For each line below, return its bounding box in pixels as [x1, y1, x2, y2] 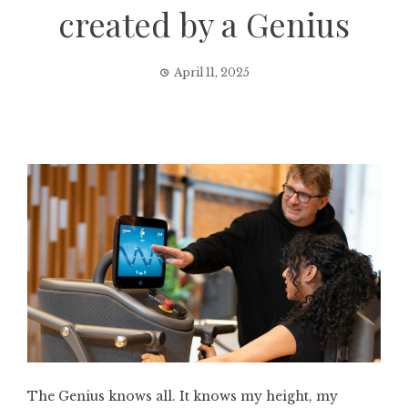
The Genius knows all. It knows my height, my [27, 388, 338, 405]
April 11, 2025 [173, 66, 250, 79]
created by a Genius [58, 2, 350, 46]
